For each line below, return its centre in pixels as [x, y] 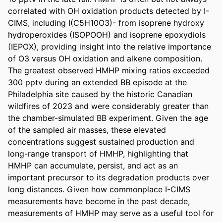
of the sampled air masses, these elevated [87, 130]
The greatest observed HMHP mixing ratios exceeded [109, 70]
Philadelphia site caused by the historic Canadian [100, 94]
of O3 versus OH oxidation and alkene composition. [105, 58]
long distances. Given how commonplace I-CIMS [99, 189]
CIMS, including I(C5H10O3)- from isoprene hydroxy [106, 23]
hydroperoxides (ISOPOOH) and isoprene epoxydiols [107, 34]
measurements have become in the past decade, [99, 201]
